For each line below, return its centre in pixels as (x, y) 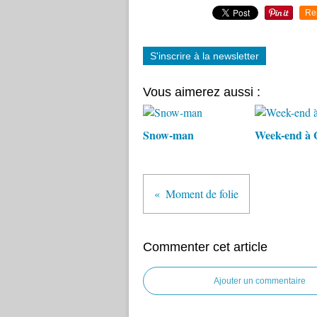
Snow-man (168, 135)
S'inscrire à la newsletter (204, 56)
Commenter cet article (205, 247)
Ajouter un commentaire (260, 281)
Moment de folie (202, 194)
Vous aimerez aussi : (202, 92)
